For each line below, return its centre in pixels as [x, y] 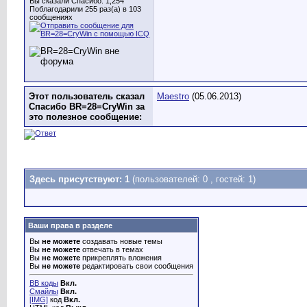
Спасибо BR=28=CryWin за [87, 107]
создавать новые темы [121, 241]
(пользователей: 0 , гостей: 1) [194, 179]
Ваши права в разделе [70, 225]
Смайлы [44, 291]
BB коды [44, 283]
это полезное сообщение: [85, 117]
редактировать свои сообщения [137, 266]
